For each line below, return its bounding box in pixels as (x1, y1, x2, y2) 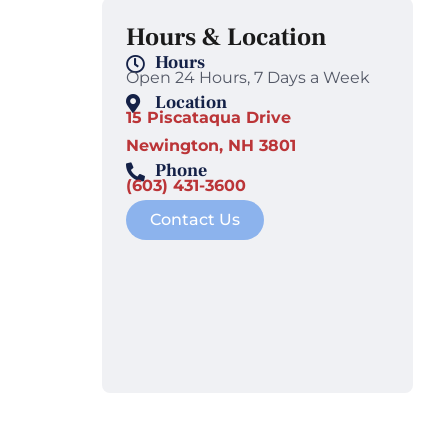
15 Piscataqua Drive (126, 108, 291, 128)
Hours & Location (126, 21, 327, 54)
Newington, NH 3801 (126, 136, 296, 156)
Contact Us (150, 210, 240, 230)
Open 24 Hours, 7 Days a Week (126, 68, 370, 88)
